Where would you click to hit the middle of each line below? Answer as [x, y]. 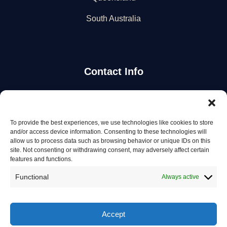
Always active [180, 177]
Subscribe [166, 157]
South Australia [113, 18]
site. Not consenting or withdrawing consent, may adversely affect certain [110, 150]
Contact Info [113, 71]
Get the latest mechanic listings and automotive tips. [113, 128]
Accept [113, 214]
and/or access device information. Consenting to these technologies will [108, 132]
